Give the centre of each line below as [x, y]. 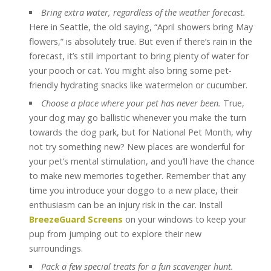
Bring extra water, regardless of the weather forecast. [144, 12]
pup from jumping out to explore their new [115, 234]
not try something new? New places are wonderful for [137, 147]
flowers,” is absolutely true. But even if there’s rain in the [141, 41]
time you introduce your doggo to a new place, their [134, 190]
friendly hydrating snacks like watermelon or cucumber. [138, 85]
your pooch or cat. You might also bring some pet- [130, 70]
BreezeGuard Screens [76, 219]
